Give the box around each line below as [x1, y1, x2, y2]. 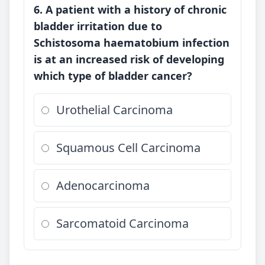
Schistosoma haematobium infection [34, 35, 230, 50]
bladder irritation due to [34, 19, 162, 33]
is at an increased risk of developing [34, 52, 224, 66]
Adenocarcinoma [56, 177, 150, 193]
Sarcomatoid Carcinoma [56, 215, 189, 231]
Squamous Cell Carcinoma [56, 140, 201, 156]
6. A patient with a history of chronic [34, 2, 227, 17]
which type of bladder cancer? [34, 69, 192, 83]
